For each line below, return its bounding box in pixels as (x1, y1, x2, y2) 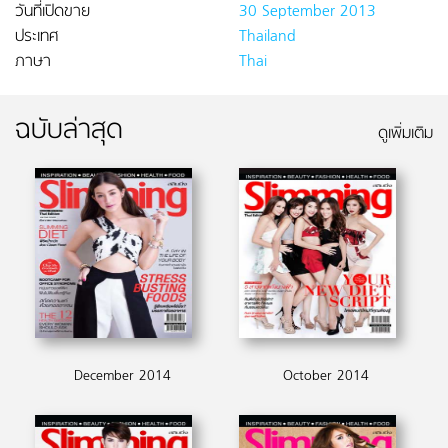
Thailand (239, 24, 296, 50)
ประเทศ (15, 24, 58, 50)
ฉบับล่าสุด (15, 110, 123, 153)
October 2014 (283, 365, 369, 388)
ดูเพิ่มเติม (378, 121, 433, 147)
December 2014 (73, 365, 171, 388)
